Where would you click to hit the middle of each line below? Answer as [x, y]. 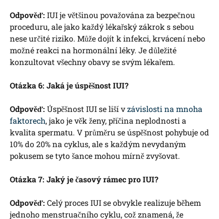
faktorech [28, 121]
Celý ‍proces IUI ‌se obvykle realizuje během [123, 203]
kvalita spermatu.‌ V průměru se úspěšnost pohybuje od [109, 132]
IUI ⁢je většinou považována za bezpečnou [120, 15]
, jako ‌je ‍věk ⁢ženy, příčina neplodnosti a [116, 121]
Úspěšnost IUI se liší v [86, 109]
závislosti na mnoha [165, 109]
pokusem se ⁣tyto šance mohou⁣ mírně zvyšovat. [95, 156]
